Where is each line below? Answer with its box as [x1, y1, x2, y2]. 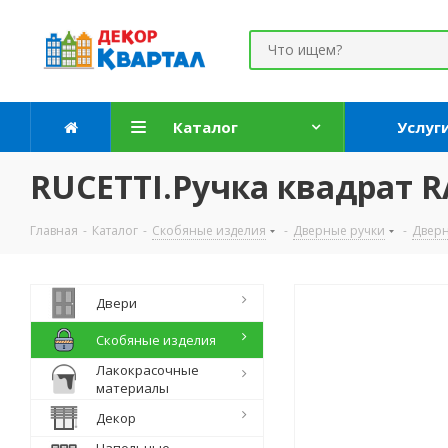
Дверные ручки [293, 222, 385, 239]
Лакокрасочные [96, 361, 199, 379]
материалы [96, 379, 169, 397]
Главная [30, 222, 78, 239]
